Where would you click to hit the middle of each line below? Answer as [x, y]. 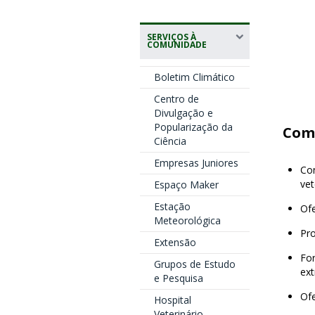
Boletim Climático [194, 77]
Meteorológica [187, 220]
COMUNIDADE [176, 44]
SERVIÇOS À [171, 37]
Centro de [176, 99]
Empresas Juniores [196, 163]
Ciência [170, 141]
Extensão [175, 242]
